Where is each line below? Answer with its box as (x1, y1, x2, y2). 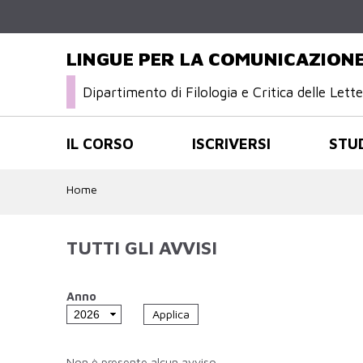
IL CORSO (66, 134, 134, 152)
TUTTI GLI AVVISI (66, 237, 217, 259)
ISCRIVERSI (192, 134, 271, 152)
